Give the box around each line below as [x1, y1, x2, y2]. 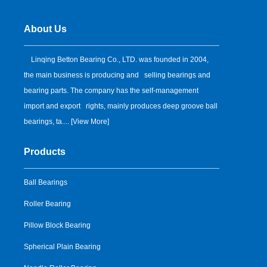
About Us [24, 24, 67, 35]
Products [24, 147, 66, 157]
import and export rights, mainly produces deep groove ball [24, 102, 218, 111]
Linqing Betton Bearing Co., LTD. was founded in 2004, [24, 55, 209, 64]
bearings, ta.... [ [24, 117, 73, 126]
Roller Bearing [24, 200, 72, 209]
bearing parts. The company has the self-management [24, 86, 199, 95]
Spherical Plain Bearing [24, 243, 101, 252]
